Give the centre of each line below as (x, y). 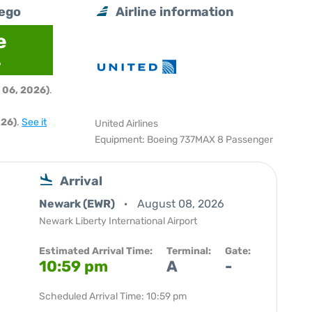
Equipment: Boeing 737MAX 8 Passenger (184, 140)
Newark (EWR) (78, 204)
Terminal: (189, 251)
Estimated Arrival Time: (96, 251)
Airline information (175, 12)
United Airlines (127, 124)
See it (34, 122)
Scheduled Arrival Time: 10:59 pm (113, 296)
